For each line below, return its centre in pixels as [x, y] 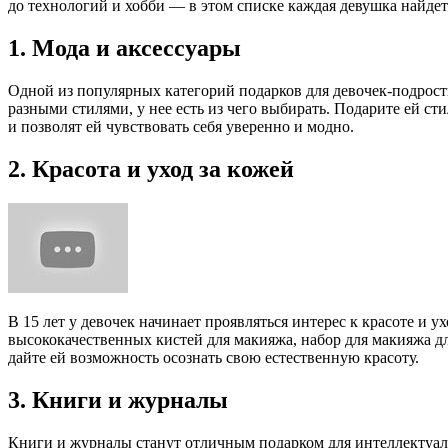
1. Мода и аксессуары [124, 48]
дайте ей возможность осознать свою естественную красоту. [213, 357]
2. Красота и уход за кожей [151, 168]
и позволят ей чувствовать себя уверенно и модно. [181, 127]
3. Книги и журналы [118, 399]
